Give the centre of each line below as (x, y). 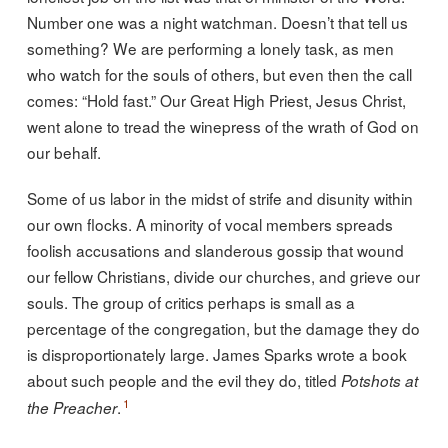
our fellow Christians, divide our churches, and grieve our (223, 276)
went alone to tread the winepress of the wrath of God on (222, 125)
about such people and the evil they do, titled (183, 380)
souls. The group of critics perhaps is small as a (190, 302)
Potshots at (379, 381)
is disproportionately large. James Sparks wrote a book (216, 354)
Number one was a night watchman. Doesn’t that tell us (217, 21)
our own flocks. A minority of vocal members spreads (209, 224)
